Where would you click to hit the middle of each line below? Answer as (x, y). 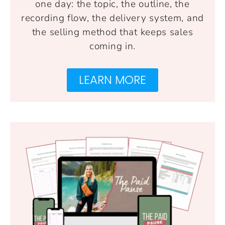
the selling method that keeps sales (113, 32)
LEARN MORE (113, 80)
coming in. (113, 46)
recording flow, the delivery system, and (112, 18)
